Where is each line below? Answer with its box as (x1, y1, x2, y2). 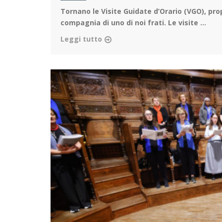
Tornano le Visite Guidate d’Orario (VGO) (60, 6, 204, 16)
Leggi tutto (60, 34, 102, 44)
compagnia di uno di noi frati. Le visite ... (60, 17, 206, 27)
